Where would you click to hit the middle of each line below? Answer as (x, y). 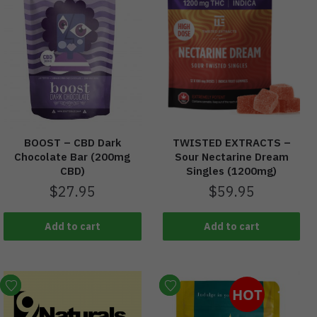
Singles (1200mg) (232, 171)
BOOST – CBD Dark (72, 143)
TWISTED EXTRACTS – (231, 143)
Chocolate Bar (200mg (73, 157)
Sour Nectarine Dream (231, 157)
